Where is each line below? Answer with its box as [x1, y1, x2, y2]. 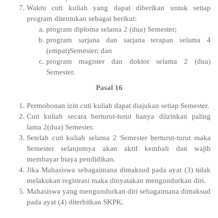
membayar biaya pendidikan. [27, 155, 115, 163]
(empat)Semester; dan [46, 46, 112, 54]
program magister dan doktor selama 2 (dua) [46, 57, 211, 65]
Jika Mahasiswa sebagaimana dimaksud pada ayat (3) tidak [27, 165, 211, 174]
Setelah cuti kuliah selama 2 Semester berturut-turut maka [27, 133, 211, 142]
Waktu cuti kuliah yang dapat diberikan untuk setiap [27, 3, 211, 12]
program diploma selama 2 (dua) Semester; [46, 25, 177, 33]
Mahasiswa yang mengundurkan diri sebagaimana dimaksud [27, 187, 211, 195]
